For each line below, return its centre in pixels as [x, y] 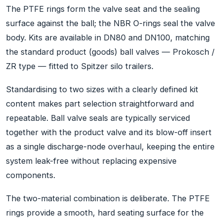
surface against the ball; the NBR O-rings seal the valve [110, 23]
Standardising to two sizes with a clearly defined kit [102, 90]
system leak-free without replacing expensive [91, 161]
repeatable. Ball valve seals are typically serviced [98, 118]
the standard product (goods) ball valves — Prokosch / [110, 52]
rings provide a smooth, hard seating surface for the [105, 212]
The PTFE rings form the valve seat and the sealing [103, 9]
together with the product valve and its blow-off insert [109, 132]
